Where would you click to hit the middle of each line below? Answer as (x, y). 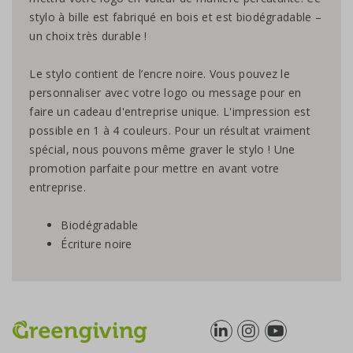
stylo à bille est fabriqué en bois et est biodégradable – (176, 17)
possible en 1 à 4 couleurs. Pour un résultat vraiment (170, 131)
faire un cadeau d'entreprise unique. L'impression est (170, 112)
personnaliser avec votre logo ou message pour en (165, 93)
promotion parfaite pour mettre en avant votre (154, 169)
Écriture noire (97, 244)
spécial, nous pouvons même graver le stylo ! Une (162, 150)
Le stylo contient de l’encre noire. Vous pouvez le (160, 74)
